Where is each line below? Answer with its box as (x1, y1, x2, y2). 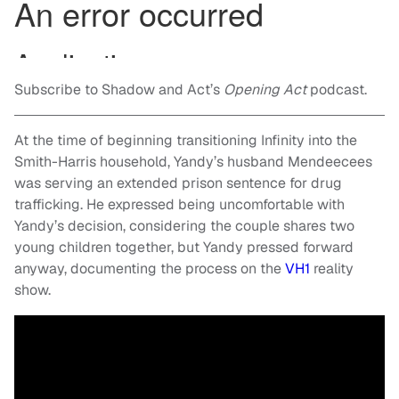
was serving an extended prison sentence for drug (14, 174, 342, 193)
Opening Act (220, 80, 310, 100)
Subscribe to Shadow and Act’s (14, 80, 220, 100)
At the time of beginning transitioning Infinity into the (14, 131, 357, 151)
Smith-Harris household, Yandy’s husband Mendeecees (14, 152, 372, 172)
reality (310, 259, 354, 279)
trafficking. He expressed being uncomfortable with (14, 195, 345, 215)
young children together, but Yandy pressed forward (14, 238, 354, 257)
